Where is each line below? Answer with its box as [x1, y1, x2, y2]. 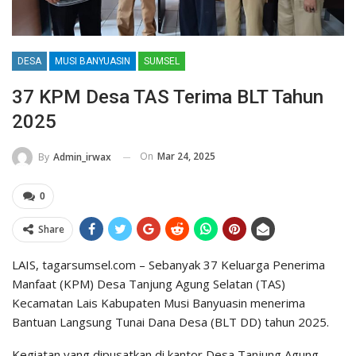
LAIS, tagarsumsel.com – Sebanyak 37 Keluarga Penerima [12, 257, 325, 273]
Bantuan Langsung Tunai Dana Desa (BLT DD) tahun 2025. [12, 314, 329, 331]
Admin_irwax [53, 150, 111, 164]
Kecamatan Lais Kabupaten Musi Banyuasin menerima [12, 295, 305, 311]
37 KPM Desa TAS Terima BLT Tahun [12, 86, 323, 109]
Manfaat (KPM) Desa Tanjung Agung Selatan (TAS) [12, 276, 285, 292]
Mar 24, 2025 [157, 149, 215, 164]
